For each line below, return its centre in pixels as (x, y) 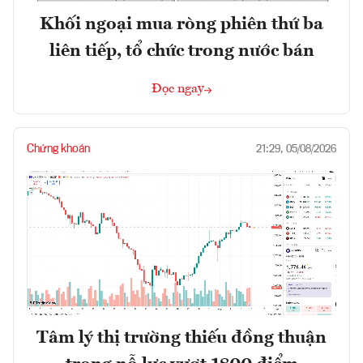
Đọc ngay (178, 90)
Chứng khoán (58, 149)
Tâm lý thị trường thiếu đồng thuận (181, 338)
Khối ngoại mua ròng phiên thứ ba (181, 25)
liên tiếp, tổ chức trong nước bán (181, 51)
